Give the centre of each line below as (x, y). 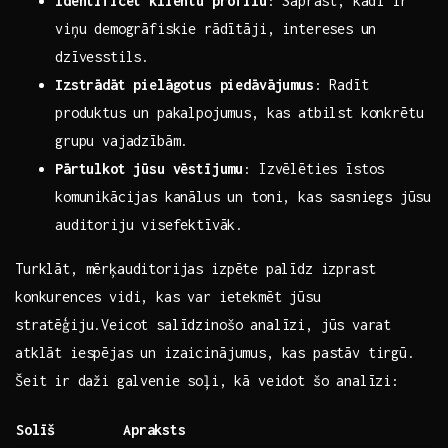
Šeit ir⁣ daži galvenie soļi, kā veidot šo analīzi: (207, 381)
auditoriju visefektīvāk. (149, 225)
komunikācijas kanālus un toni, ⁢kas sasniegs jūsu (243, 197)
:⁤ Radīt (341, 85)
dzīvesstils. (102, 57)
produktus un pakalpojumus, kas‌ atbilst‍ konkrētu (239, 113)
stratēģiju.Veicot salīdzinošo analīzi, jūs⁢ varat (203, 325)
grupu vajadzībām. (122, 141)
